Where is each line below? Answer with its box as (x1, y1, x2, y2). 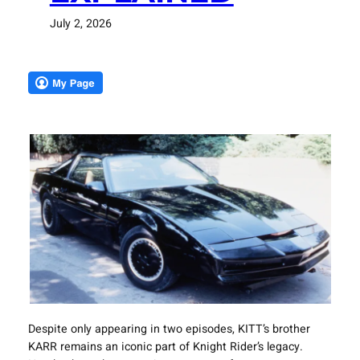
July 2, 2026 (49, 15, 112, 33)
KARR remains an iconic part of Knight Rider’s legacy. (27, 338, 303, 356)
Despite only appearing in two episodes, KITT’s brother (27, 321, 310, 338)
